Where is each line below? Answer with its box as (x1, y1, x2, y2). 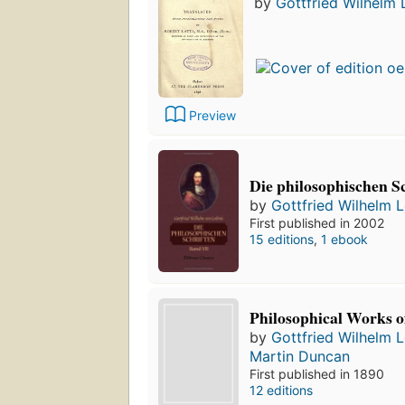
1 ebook (321, 231, 369, 247)
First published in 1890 (250, 366, 385, 382)
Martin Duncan (250, 347, 351, 366)
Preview (189, 108, 236, 124)
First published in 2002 (250, 214, 385, 231)
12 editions (250, 382, 314, 399)
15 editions (250, 231, 315, 247)
